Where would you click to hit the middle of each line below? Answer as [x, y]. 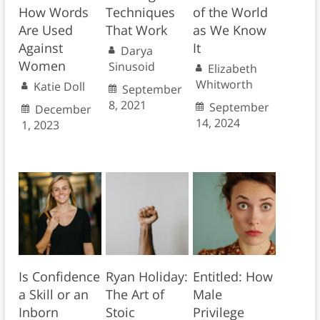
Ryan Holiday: [146, 277]
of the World [230, 12]
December [63, 110]
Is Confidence [59, 277]
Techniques [140, 12]
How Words [53, 12]
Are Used [45, 30]
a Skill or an [53, 295]
